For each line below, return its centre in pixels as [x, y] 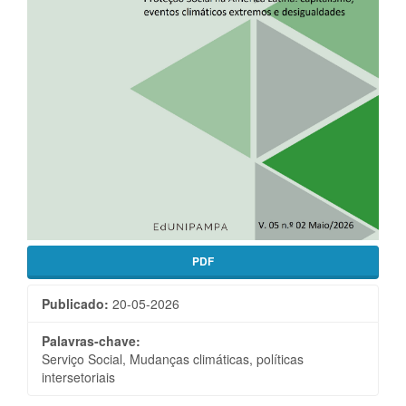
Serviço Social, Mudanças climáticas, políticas [173, 359]
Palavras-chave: [91, 341]
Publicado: [75, 304]
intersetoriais [78, 377]
